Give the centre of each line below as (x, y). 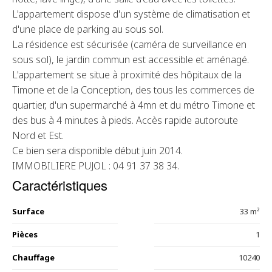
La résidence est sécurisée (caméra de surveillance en (129, 44)
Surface (28, 211)
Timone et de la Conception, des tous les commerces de (133, 90)
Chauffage (33, 257)
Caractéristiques (60, 185)
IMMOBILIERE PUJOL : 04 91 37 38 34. (96, 166)
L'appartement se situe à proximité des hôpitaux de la (127, 75)
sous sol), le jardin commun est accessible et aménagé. (131, 59)
